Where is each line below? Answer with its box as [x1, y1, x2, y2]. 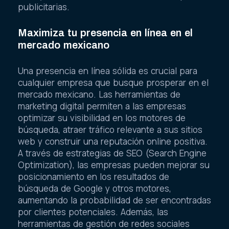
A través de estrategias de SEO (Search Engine [18, 147, 207, 159]
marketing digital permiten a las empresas [18, 100, 186, 112]
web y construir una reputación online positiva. [18, 135, 208, 147]
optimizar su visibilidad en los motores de [18, 111, 186, 124]
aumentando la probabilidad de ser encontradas [18, 194, 211, 206]
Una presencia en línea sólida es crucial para [18, 64, 197, 77]
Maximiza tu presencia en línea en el [18, 27, 193, 39]
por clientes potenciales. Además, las [18, 205, 168, 218]
